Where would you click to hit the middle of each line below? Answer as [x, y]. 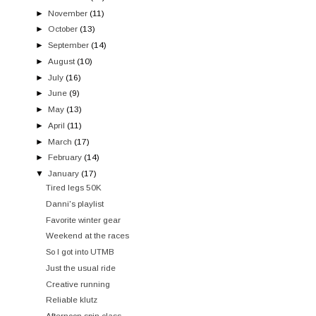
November [68, 13]
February [65, 157]
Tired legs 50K [74, 187]
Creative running [78, 284]
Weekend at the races [88, 236]
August [62, 61]
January [64, 174]
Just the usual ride [81, 267]
